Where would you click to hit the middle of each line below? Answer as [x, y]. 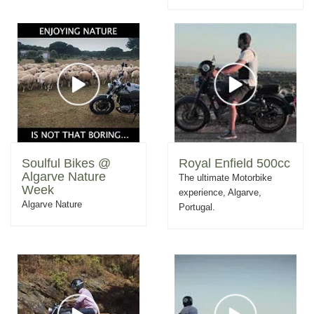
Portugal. [197, 207]
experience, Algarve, [220, 192]
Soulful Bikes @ [66, 163]
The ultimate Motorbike [225, 178]
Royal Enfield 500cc [234, 163]
